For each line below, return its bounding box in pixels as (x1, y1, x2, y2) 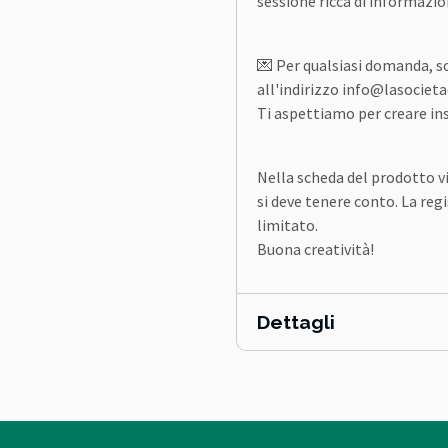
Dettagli (257, 311, 335, 333)
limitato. (257, 215, 318, 235)
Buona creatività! (257, 239, 374, 259)
